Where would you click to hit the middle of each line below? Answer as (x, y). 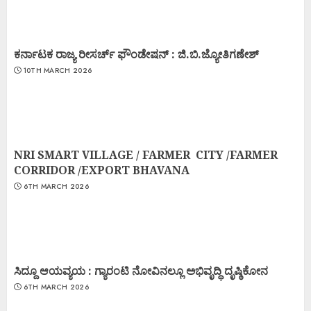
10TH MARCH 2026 (58, 70)
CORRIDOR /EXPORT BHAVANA (102, 170)
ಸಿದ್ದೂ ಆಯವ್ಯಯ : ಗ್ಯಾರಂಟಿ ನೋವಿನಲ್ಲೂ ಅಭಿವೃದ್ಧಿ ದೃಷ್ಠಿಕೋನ (141, 270)
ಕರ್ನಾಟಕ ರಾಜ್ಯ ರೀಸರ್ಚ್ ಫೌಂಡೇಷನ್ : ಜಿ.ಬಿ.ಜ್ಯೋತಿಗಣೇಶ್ (136, 54)
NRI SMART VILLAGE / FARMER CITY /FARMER (146, 154)
